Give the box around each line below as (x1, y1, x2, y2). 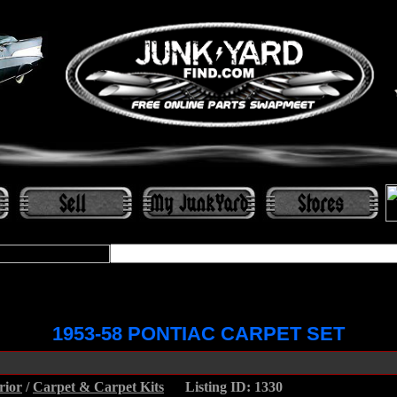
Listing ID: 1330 (185, 379, 283, 394)
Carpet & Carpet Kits (33, 379, 164, 394)
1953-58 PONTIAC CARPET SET (52, 323, 345, 345)
